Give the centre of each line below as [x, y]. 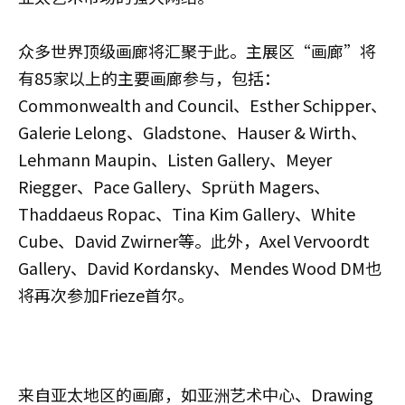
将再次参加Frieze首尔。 [106, 295]
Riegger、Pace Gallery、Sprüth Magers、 [174, 187]
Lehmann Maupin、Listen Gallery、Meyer [175, 160]
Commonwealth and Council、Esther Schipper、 [202, 105]
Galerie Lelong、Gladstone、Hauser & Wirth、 [193, 132]
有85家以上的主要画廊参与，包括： [149, 78]
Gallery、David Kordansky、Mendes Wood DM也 [200, 268]
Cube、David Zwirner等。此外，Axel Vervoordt [194, 241]
